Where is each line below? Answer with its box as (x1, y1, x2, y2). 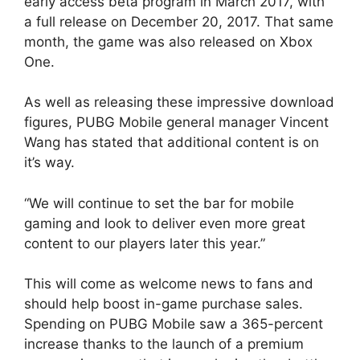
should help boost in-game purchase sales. (24, 296, 303, 313)
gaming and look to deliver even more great (24, 215, 305, 231)
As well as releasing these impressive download (24, 94, 334, 111)
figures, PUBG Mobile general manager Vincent (24, 114, 329, 131)
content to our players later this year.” (24, 235, 265, 252)
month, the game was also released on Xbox (24, 33, 313, 50)
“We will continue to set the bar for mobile (24, 194, 294, 211)
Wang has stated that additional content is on (24, 134, 319, 151)
